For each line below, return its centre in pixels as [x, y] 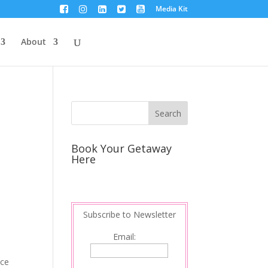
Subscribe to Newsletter [129, 214]
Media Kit [171, 9]
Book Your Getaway [122, 148]
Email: [130, 237]
